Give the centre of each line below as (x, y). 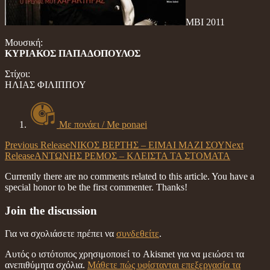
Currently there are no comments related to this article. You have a (130, 176)
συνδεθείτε (138, 234)
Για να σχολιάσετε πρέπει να (61, 234)
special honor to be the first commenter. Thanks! (96, 187)
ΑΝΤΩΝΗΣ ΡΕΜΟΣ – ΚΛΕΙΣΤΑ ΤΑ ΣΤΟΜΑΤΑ (132, 155)
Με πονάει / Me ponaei (103, 124)
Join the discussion (51, 210)
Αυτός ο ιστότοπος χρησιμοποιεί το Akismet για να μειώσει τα (124, 254)
